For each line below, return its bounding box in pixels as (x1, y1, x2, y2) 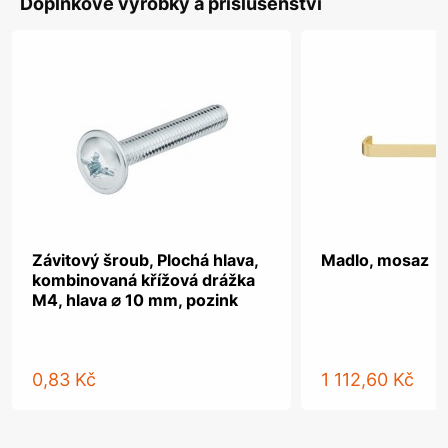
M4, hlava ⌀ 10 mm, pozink (32, 290, 238, 310)
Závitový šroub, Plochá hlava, (32, 250, 258, 270)
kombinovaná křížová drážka (32, 270, 255, 290)
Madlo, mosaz (321, 250, 430, 270)
